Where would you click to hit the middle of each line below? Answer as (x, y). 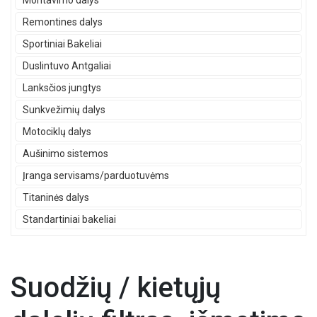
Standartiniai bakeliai (69, 219)
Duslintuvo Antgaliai (67, 66)
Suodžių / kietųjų (116, 288)
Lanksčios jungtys (62, 88)
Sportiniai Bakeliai (62, 44)
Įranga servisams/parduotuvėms (96, 175)
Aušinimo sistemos (65, 154)
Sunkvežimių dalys (64, 110)
